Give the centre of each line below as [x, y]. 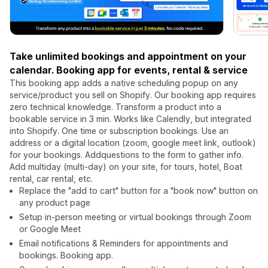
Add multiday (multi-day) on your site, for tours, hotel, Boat [126, 167]
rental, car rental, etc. [51, 179]
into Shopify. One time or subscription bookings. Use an [119, 131]
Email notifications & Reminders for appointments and [124, 243]
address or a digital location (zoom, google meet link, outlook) [133, 143]
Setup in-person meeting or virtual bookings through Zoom [135, 217]
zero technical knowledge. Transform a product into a [115, 107]
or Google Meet [50, 229]
